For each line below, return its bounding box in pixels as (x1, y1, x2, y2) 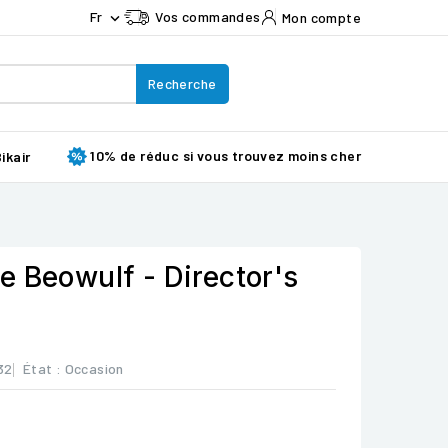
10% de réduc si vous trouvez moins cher (90, 147, 361, 164)
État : (22, 360, 62, 377)
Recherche (147, 74, 217, 92)
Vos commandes (155, 8, 261, 25)
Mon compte (281, 8, 361, 26)
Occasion (64, 360, 124, 377)
